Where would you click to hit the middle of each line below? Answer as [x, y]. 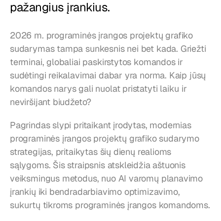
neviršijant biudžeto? [51, 102]
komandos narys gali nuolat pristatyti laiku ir [98, 89]
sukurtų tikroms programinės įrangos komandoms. [110, 205]
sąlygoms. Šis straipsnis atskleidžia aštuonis [98, 165]
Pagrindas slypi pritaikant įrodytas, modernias [101, 125]
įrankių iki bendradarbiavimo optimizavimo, [95, 192]
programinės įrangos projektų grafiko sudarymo [105, 138]
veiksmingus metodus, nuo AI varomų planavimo [107, 178]
